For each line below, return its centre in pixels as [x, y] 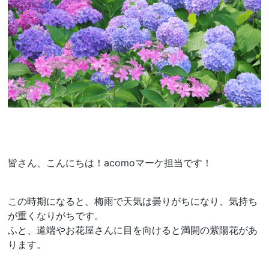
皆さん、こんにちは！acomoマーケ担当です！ [110, 162]
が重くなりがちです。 [56, 215]
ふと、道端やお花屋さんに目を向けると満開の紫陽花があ [133, 230]
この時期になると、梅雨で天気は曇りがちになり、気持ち [133, 201]
